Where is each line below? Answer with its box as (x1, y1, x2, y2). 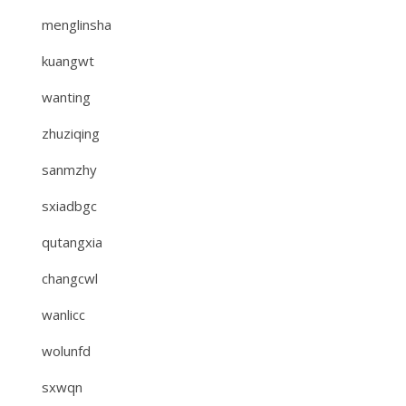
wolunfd (42, 342, 91, 360)
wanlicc (42, 305, 85, 324)
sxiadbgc (42, 197, 97, 215)
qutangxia (42, 233, 102, 251)
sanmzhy (42, 160, 97, 179)
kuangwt (42, 52, 94, 70)
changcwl (42, 269, 98, 287)
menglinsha (42, 15, 111, 34)
